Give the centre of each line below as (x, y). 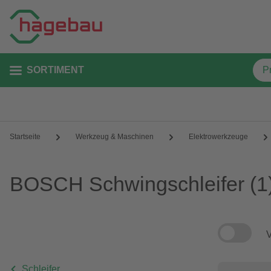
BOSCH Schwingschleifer (127, 184)
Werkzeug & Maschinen (115, 137)
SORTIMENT (55, 70)
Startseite (25, 137)
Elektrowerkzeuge (218, 137)
